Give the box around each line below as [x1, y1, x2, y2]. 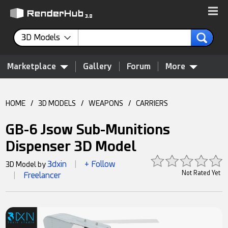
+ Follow [84, 159, 116, 169]
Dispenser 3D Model [6, 138, 137, 155]
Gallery [83, 62, 112, 71]
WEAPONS [89, 99, 124, 107]
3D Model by [6, 160, 48, 168]
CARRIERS [136, 99, 168, 107]
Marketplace [7, 62, 56, 71]
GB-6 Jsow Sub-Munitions [6, 121, 170, 138]
